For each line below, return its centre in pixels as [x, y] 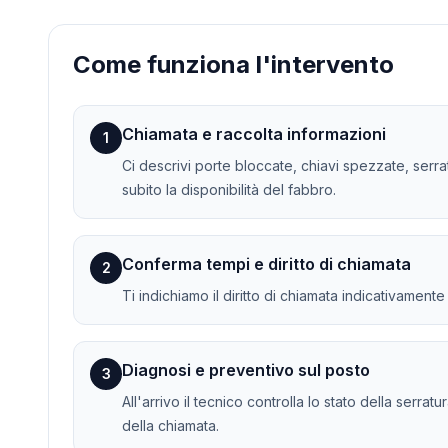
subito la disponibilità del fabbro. [229, 190]
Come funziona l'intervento [233, 65]
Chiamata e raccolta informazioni [254, 134]
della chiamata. [170, 426]
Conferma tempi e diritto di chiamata [266, 264]
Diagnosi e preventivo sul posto [246, 370]
